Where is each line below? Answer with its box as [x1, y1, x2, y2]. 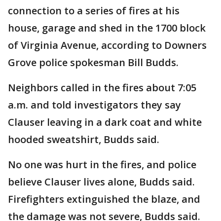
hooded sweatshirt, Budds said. [8, 133, 159, 147]
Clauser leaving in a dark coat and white [8, 115, 202, 129]
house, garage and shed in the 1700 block [8, 21, 206, 35]
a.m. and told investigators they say [8, 98, 181, 112]
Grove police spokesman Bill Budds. [8, 56, 179, 70]
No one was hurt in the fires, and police [8, 158, 196, 172]
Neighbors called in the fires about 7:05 [8, 81, 196, 95]
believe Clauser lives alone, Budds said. [8, 175, 195, 189]
